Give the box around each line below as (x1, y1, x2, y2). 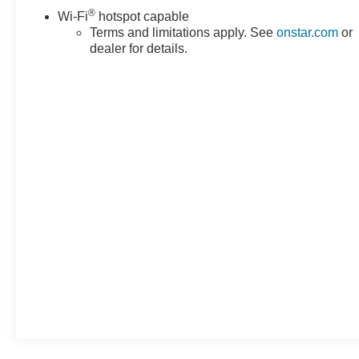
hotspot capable (95, 10, 190, 24)
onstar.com (276, 26, 339, 40)
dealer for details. (90, 42, 188, 56)
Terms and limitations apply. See (90, 26, 277, 40)
